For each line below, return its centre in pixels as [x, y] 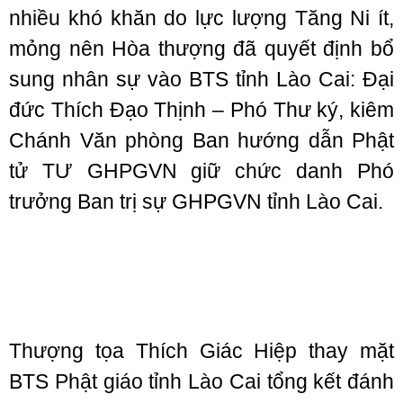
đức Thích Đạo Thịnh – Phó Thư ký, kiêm [201, 110]
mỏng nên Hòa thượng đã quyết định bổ [201, 49]
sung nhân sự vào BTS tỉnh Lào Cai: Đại [201, 79]
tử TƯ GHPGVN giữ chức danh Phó [201, 171]
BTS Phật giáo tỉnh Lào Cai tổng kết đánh [201, 381]
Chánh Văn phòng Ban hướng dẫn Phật [201, 140]
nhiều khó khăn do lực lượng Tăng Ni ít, [201, 18]
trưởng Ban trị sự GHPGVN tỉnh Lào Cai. [196, 201]
